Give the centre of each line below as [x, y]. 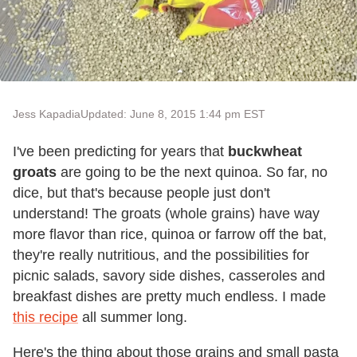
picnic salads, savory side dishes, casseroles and [169, 275]
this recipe [45, 317]
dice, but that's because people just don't [141, 192]
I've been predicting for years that [120, 151]
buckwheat [265, 151]
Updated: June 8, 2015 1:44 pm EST [173, 114]
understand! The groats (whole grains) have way [166, 213]
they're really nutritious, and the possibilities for [161, 255]
